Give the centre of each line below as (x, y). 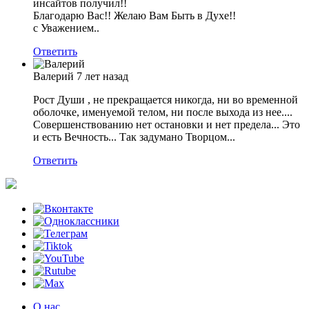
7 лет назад (102, 77)
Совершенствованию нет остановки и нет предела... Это (167, 125)
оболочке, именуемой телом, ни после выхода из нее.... (163, 112)
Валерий (53, 77)
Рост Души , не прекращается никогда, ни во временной (166, 100)
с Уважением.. (66, 28)
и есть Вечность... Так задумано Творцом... (134, 137)
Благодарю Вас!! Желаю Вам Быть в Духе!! (134, 16)
